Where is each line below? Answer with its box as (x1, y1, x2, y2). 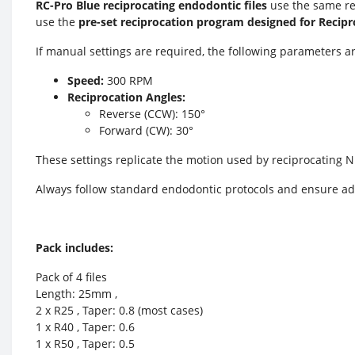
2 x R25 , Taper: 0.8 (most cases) (36, 303, 203, 318)
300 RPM (104, 73, 153, 88)
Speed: (67, 73, 104, 88)
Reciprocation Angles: (67, 90, 185, 105)
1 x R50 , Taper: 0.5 (36, 336, 135, 351)
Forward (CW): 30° (99, 123, 193, 138)
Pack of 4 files (36, 269, 107, 284)
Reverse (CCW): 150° (99, 106, 205, 121)
